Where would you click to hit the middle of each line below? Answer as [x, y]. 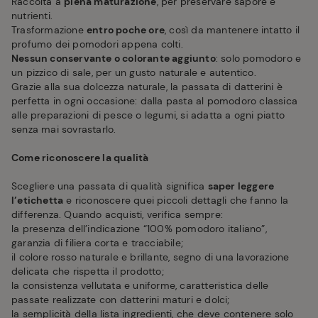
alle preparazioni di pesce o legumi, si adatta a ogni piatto [148, 115]
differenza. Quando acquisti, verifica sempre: [117, 215]
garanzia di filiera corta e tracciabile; [97, 243]
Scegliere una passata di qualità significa [110, 186]
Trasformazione [49, 30]
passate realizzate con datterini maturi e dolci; [121, 300]
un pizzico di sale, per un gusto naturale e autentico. [134, 73]
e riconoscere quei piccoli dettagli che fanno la [176, 201]
